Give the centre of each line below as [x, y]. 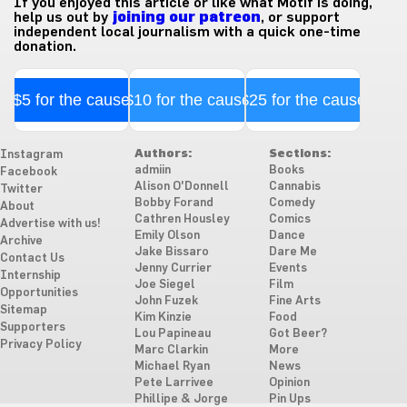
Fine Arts [294, 301]
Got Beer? [298, 334]
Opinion [289, 383]
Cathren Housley [182, 219]
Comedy [292, 203]
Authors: [163, 154]
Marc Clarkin [171, 350]
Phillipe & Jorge [181, 399]
